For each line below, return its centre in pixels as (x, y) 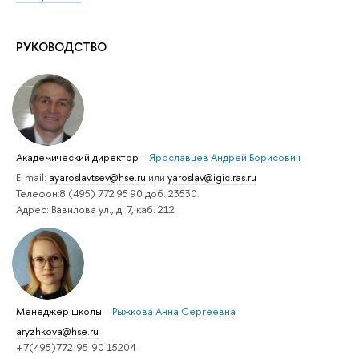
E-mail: (32, 177)
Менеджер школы (60, 311)
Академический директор (79, 157)
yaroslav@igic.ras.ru (212, 177)
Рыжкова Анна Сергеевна (174, 311)
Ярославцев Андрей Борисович (225, 157)
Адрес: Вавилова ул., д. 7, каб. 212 (95, 209)
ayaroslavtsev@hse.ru (97, 177)
